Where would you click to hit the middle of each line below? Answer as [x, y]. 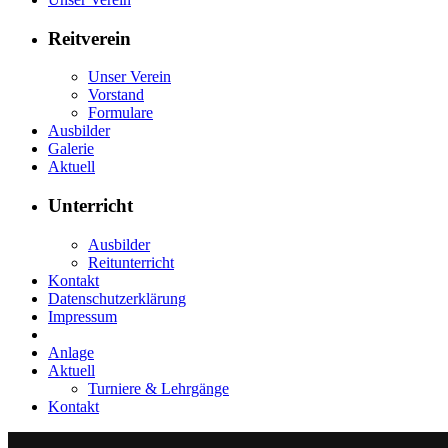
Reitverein [89, 38]
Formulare [120, 113]
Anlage [71, 352]
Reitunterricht [131, 262]
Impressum [82, 316]
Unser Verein [129, 77]
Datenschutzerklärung [117, 298]
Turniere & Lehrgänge [158, 388]
